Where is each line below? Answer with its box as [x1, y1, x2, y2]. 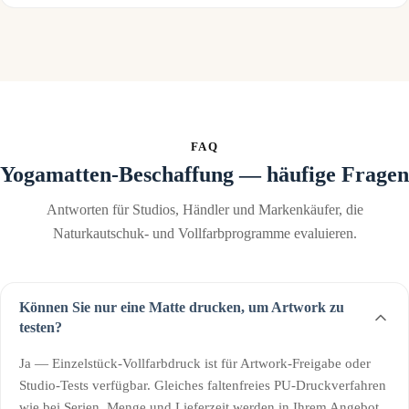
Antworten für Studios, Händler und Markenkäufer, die [46, 202, 363, 218]
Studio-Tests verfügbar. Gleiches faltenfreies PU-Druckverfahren [19, 378, 386, 393]
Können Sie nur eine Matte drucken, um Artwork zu [19, 299, 344, 316]
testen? [19, 320, 62, 336]
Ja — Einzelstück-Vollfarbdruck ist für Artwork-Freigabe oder [19, 356, 371, 372]
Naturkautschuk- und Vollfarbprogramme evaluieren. [52, 225, 357, 242]
